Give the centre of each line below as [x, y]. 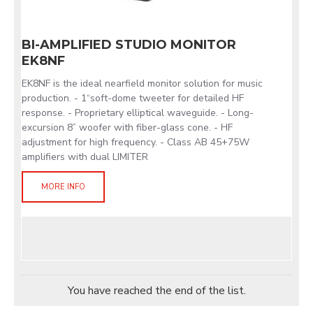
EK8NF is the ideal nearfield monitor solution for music [142, 83]
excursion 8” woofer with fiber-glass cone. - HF [127, 128]
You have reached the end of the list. [156, 291]
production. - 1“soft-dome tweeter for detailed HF [133, 98]
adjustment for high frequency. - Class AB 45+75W [136, 142]
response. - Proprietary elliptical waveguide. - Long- [138, 113]
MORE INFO [63, 187]
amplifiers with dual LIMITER [85, 157]
